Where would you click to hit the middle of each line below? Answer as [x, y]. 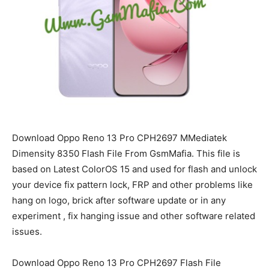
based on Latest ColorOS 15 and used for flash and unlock [134, 169]
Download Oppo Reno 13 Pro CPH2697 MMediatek [119, 138]
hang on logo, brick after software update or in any [119, 200]
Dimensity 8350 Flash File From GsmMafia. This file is [126, 153]
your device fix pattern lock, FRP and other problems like [132, 184]
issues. [27, 231]
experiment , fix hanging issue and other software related [134, 216]
